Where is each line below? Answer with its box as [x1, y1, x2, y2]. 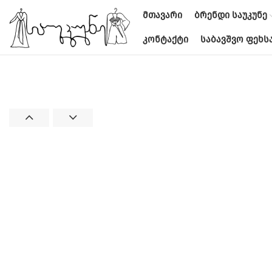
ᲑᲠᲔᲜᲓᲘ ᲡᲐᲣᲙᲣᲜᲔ [194, 10, 267, 21]
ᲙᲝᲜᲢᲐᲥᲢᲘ [143, 34, 188, 45]
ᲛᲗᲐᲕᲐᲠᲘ [143, 10, 182, 21]
